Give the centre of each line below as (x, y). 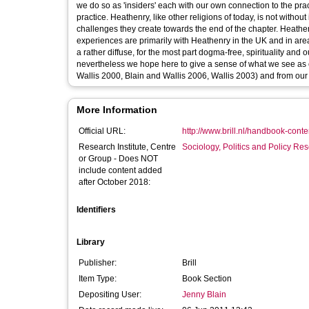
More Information (117, 110)
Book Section (207, 279)
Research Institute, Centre (127, 147)
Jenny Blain (204, 295)
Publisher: (98, 263)
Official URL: (102, 131)
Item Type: (98, 279)
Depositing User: (110, 295)
